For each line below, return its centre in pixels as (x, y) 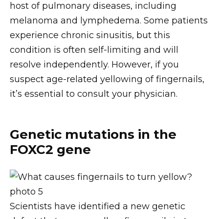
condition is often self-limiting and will (94, 50)
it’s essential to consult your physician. (94, 94)
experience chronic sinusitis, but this (90, 35)
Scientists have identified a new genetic (98, 206)
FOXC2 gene (50, 149)
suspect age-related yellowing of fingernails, (107, 79)
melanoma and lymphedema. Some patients (109, 21)
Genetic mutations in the (93, 134)
